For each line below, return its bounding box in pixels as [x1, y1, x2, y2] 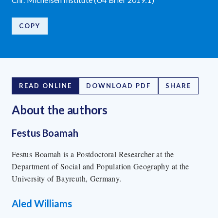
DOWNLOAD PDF [86, 82, 151, 90]
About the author [12, 103, 103, 117]
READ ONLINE [19, 82, 72, 90]
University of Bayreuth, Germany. [12, 173, 122, 184]
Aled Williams [12, 198, 72, 210]
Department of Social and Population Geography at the [12, 161, 189, 172]
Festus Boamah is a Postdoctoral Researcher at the [12, 149, 174, 160]
